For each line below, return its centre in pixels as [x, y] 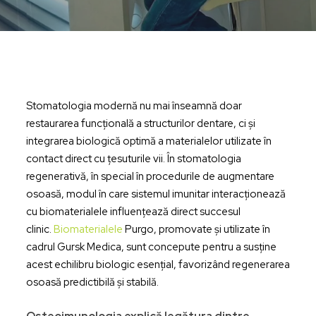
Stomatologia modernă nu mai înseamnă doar [134, 106]
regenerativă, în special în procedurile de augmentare [150, 176]
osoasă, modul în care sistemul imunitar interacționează [156, 194]
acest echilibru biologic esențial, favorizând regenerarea [158, 265]
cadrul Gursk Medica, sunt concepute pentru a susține [151, 247]
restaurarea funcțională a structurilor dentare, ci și [140, 123]
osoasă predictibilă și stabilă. [92, 282]
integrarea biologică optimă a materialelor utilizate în [148, 141]
